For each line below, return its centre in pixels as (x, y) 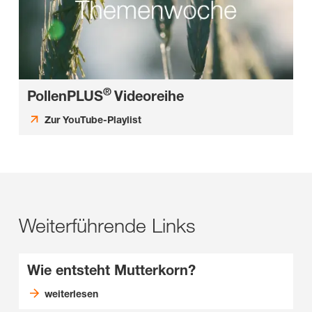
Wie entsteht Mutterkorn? (111, 270)
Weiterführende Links (107, 225)
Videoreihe (149, 96)
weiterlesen (71, 293)
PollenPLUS (65, 96)
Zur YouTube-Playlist (93, 119)
